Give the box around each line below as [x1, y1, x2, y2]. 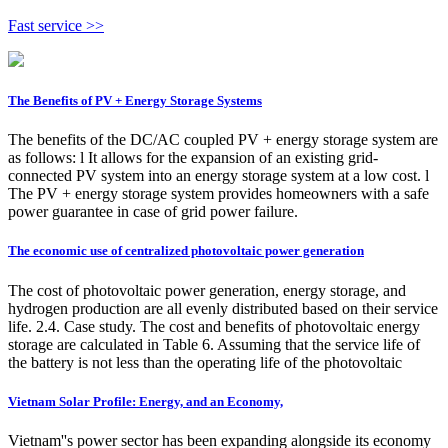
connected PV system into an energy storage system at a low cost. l [8, 167, 429, 185]
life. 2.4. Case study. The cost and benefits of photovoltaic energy [8, 317, 420, 335]
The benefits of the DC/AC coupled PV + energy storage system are [8, 131, 438, 149]
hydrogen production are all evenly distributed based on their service [8, 299, 438, 317]
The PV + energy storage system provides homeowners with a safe [8, 185, 429, 203]
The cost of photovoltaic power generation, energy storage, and [8, 281, 406, 299]
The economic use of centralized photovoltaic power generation [8, 243, 364, 259]
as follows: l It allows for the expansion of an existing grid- [8, 149, 378, 167]
